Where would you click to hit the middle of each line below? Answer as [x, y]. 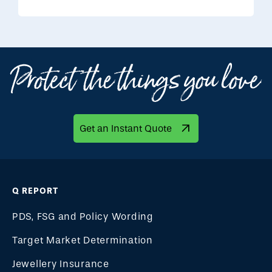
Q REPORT [35, 191]
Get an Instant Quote [126, 128]
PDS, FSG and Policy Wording [83, 216]
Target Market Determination [83, 240]
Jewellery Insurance [61, 263]
